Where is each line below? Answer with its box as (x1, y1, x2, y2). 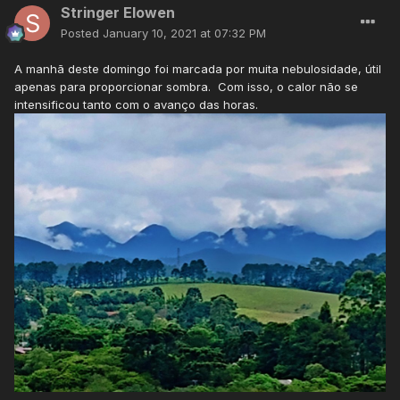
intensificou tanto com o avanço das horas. (14, 97, 258, 112)
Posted (61, 26, 103, 41)
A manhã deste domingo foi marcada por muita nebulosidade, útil (14, 62, 381, 77)
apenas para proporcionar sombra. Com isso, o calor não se (14, 79, 358, 95)
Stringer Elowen (61, 4, 175, 22)
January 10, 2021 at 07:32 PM (103, 26, 266, 41)
